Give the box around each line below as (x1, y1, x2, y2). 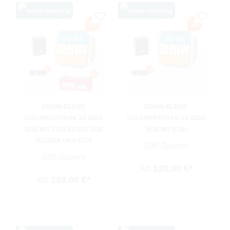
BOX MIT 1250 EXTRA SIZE (24, 125, 103, 133)
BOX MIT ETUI (145, 125, 186, 133)
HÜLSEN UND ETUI (35, 137, 92, 144)
